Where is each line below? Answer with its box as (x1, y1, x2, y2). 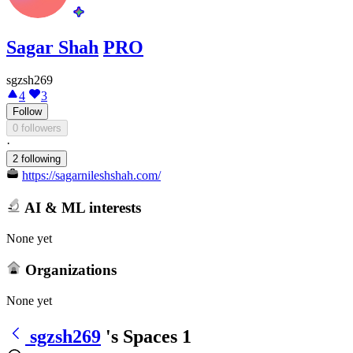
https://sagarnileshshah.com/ (22, 169, 161, 183)
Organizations (20, 262, 117, 279)
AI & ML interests (20, 199, 141, 216)
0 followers (21, 122, 61, 135)
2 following (13, 153, 61, 165)
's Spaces (106, 325, 177, 347)
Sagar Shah (6, 36, 98, 58)
